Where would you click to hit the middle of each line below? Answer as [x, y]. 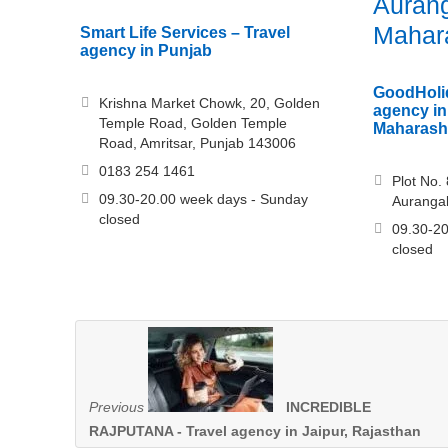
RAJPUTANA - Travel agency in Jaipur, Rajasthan [255, 431]
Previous [116, 407]
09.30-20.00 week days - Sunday [203, 199]
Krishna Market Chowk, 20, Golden [209, 103]
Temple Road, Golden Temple [193, 123]
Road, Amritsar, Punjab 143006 [197, 143]
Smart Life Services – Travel [185, 33]
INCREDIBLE [328, 407]
